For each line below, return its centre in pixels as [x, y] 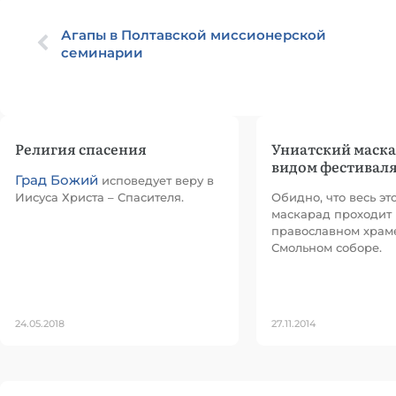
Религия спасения [81, 148]
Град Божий [57, 180]
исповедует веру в [156, 180]
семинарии [102, 53]
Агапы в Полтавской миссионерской [194, 35]
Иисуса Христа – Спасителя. [99, 197]
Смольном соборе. [327, 247]
